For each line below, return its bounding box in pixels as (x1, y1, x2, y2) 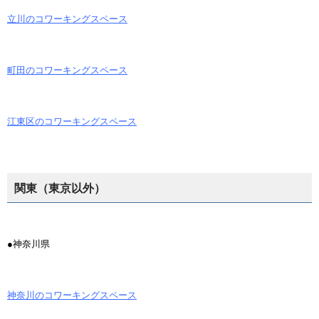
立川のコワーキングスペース (7, 14, 127, 24)
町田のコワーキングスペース (7, 65, 127, 75)
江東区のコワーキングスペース (7, 116, 137, 127)
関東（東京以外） (14, 182, 105, 194)
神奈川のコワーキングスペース (7, 290, 137, 300)
